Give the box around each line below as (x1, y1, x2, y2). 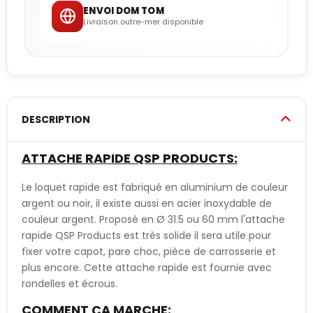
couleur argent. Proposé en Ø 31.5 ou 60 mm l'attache (22, 212, 285, 226)
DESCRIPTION (22, 112, 90, 126)
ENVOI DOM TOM (83, 3, 164, 17)
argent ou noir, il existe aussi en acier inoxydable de (22, 196, 272, 210)
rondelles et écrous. (22, 276, 117, 291)
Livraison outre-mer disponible (83, 15, 203, 27)
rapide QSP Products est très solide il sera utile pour (22, 228, 271, 242)
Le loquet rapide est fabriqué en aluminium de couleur (22, 180, 288, 194)
